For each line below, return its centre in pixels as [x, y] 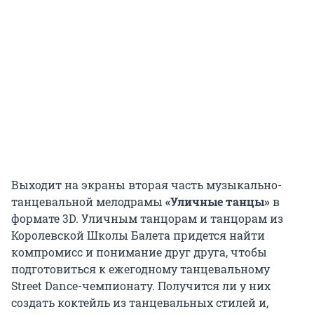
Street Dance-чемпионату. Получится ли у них [141, 285]
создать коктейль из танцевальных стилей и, [140, 302]
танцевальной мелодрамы [88, 201]
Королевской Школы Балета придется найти [138, 235]
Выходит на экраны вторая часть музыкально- [146, 184]
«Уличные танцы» [218, 201]
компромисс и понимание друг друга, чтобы [139, 252]
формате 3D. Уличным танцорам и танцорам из [147, 218]
